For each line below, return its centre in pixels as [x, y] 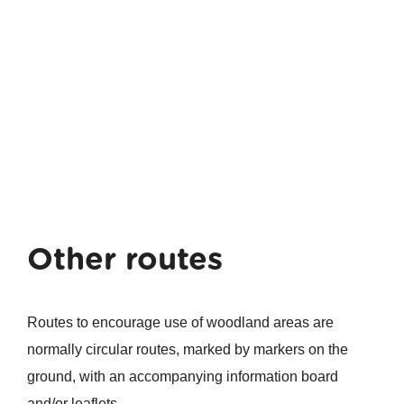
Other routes [124, 259]
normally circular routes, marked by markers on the [187, 350]
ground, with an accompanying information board [182, 377]
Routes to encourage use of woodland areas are [180, 323]
